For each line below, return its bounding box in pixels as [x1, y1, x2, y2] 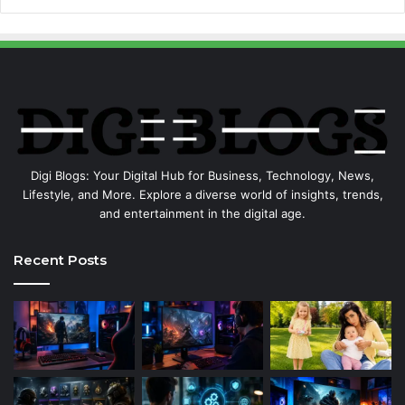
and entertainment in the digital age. [99, 206, 306, 221]
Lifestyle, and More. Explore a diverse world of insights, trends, [22, 187, 383, 202]
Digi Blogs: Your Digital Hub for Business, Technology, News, [31, 168, 374, 184]
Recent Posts [14, 251, 107, 269]
